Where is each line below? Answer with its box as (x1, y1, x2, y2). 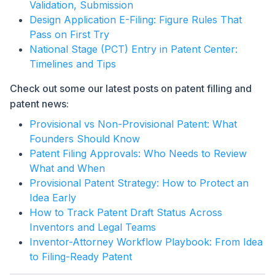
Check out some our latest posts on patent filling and (10, 82, 252, 95)
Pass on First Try (29, 28, 109, 41)
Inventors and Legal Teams (29, 221, 156, 234)
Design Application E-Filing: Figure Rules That (29, 14, 242, 26)
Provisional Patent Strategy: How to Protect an (29, 177, 249, 190)
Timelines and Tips (29, 58, 116, 71)
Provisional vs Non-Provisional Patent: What (29, 118, 237, 131)
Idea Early (29, 192, 76, 204)
